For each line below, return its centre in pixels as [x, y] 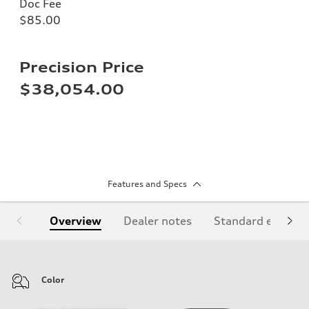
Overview [76, 220]
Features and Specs [147, 183]
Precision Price [82, 67]
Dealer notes [158, 220]
